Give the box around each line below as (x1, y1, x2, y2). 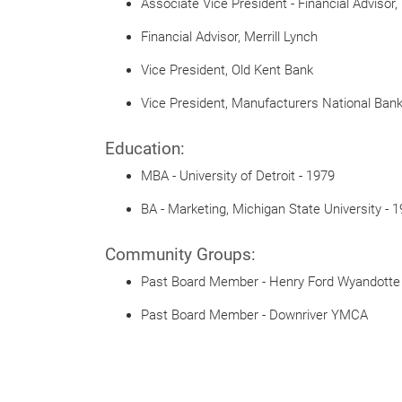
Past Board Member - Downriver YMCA (141, 307, 368, 323)
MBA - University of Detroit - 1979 (141, 168, 335, 184)
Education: (105, 138, 185, 159)
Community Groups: (105, 244, 256, 265)
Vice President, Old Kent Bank (141, 62, 313, 78)
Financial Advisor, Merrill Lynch (141, 29, 318, 45)
